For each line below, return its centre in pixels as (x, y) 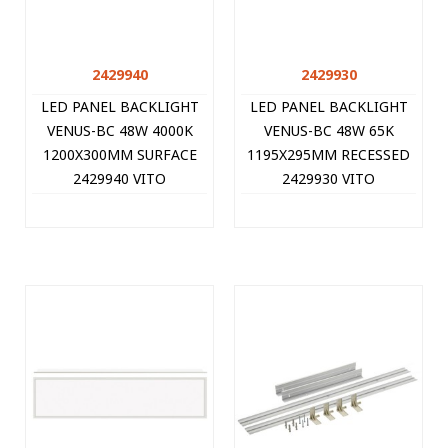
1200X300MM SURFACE (119, 155)
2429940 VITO (119, 179)
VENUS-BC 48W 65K (328, 131)
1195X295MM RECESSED (328, 155)
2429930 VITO (328, 179)
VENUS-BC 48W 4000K (119, 131)
